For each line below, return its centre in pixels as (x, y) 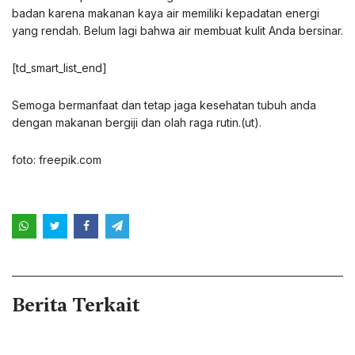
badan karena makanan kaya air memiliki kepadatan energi (166, 13)
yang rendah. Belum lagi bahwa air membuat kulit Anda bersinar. (177, 31)
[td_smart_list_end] (59, 68)
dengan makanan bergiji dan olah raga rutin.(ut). (137, 122)
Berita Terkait (76, 305)
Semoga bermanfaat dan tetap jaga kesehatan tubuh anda (164, 105)
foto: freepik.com (57, 160)
